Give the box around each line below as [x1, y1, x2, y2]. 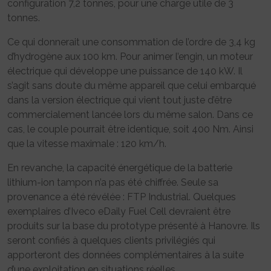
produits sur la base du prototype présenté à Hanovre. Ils [7, 220, 260, 232]
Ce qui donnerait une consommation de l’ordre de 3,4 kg [7, 36, 255, 48]
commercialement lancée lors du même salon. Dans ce [7, 109, 253, 121]
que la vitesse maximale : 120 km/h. [7, 138, 166, 150]
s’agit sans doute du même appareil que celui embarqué [7, 80, 256, 92]
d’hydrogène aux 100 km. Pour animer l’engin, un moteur [7, 51, 253, 63]
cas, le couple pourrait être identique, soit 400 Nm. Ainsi [7, 123, 253, 135]
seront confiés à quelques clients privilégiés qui [7, 235, 215, 247]
